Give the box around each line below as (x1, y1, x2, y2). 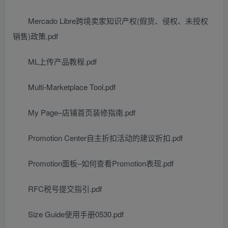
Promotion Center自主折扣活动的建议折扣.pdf (28, 132, 183, 143)
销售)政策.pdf (13, 30, 58, 41)
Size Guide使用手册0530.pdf (28, 208, 124, 219)
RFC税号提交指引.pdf (28, 183, 102, 194)
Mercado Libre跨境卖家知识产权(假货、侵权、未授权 (28, 15, 208, 26)
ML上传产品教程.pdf (28, 55, 97, 67)
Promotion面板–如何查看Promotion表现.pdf (28, 157, 174, 168)
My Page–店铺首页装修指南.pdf (28, 106, 135, 118)
